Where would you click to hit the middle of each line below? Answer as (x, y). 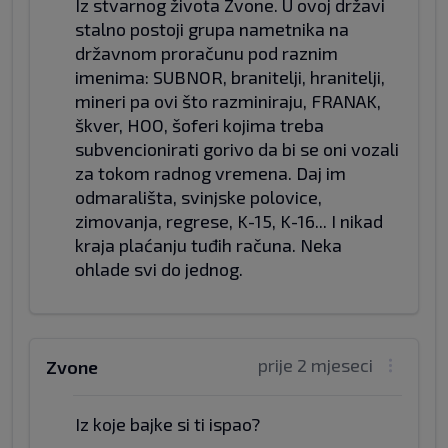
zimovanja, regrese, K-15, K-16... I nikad (229, 221)
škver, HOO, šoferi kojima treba (199, 125)
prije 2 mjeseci (315, 365)
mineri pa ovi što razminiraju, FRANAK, (228, 101)
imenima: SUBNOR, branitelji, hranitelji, (230, 77)
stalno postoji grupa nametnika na (212, 29)
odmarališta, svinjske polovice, (198, 197)
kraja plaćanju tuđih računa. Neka (208, 245)
